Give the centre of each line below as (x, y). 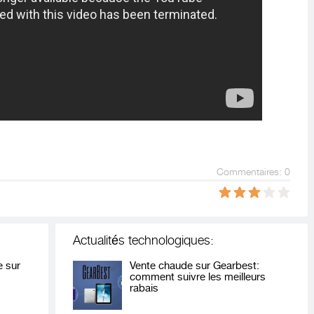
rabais (144, 288)
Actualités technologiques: (143, 240)
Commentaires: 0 (253, 172)
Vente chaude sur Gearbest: (194, 266)
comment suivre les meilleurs (198, 277)
